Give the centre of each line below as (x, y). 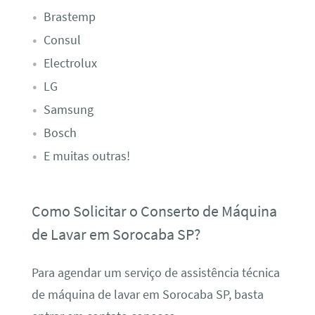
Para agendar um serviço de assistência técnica (155, 272)
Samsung (68, 109)
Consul (62, 40)
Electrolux (70, 63)
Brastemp (69, 17)
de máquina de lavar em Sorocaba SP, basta (147, 294)
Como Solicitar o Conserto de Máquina (154, 211)
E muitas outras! (86, 156)
